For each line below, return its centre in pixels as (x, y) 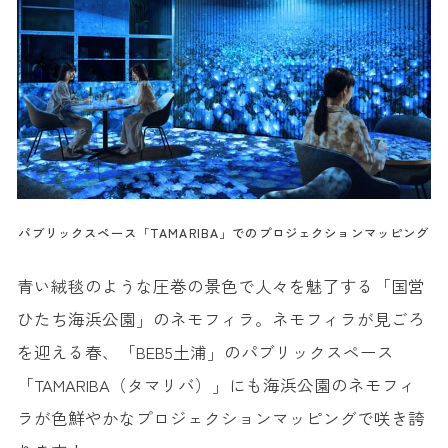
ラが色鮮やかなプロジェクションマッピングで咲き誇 (220, 418)
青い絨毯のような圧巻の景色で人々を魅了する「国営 (220, 286)
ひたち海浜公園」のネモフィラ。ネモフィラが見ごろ (220, 319)
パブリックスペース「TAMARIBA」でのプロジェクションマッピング (224, 233)
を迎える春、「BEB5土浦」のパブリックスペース (205, 352)
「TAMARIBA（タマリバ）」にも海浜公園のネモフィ (216, 385)
